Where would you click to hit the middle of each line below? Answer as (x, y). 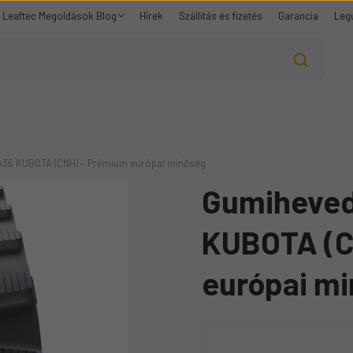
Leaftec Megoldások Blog (61, 15)
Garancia (298, 15)
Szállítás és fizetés (221, 15)
